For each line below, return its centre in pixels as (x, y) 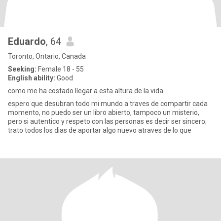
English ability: (32, 78)
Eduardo (27, 41)
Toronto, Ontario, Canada (47, 56)
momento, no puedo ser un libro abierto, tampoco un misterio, (104, 112)
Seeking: (22, 69)
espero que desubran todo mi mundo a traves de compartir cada (108, 104)
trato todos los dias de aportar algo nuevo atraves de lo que (100, 130)
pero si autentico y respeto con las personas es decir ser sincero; (107, 121)
